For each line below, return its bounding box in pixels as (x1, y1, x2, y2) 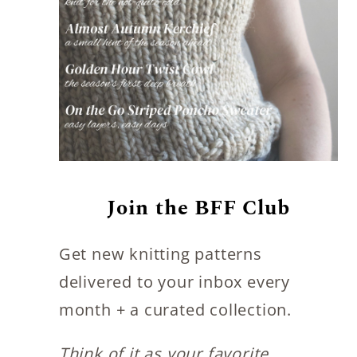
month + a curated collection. (58, 299, 292, 320)
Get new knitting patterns (58, 243, 262, 265)
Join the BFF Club (107, 192, 290, 224)
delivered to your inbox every (58, 271, 290, 292)
